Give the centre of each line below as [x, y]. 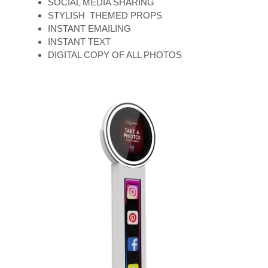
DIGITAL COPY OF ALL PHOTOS [115, 55]
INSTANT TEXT [79, 42]
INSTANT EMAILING [89, 28]
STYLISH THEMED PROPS [105, 15]
